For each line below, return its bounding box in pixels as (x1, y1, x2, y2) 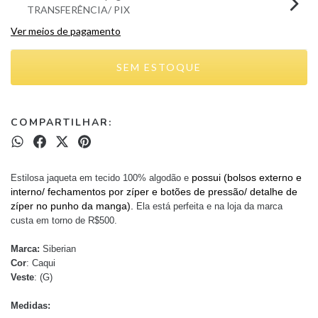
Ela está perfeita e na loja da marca (136, 200, 283, 212)
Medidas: (11, 300, 53, 311)
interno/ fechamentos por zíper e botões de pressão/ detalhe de (11, 185, 297, 197)
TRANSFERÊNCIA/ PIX (26, 3, 130, 16)
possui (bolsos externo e (189, 171, 302, 183)
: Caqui (26, 257, 58, 268)
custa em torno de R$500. (11, 214, 120, 226)
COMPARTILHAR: (11, 115, 112, 129)
